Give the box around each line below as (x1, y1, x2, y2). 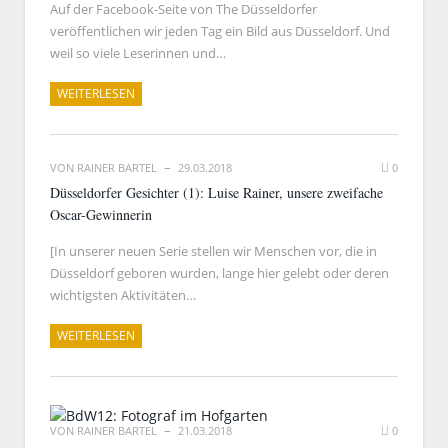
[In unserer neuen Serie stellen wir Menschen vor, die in (50, 242, 377, 260)
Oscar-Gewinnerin (50, 205, 152, 224)
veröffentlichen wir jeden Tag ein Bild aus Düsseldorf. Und (50, 22, 390, 40)
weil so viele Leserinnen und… (50, 44, 226, 62)
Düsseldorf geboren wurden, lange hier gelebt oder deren (50, 264, 389, 282)
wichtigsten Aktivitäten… (50, 286, 196, 304)
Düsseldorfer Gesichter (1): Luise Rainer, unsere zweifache (50, 183, 383, 202)
